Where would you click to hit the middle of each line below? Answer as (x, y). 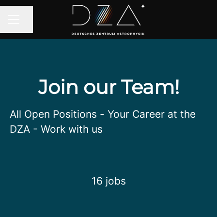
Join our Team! (108, 87)
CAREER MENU (33, 24)
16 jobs (108, 181)
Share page (39, 24)
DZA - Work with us (58, 129)
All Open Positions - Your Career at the (103, 114)
